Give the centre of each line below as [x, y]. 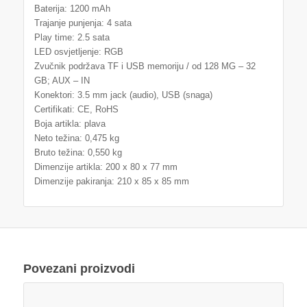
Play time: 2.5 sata [72, 37]
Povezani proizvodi [79, 268]
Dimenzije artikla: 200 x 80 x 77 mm [106, 167]
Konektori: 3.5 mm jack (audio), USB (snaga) [123, 95]
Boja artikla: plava [70, 123]
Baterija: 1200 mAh [72, 8]
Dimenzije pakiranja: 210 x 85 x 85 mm [111, 181]
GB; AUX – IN [62, 80]
